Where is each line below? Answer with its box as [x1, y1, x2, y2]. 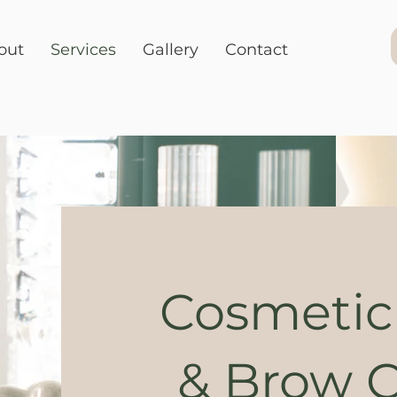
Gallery [143, 40, 198, 59]
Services [51, 40, 116, 59]
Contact [225, 40, 288, 59]
